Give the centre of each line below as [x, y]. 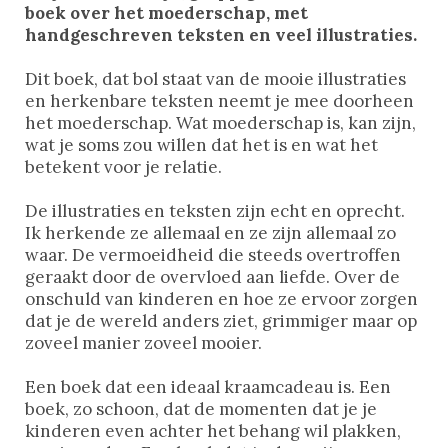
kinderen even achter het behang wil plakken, [213, 431]
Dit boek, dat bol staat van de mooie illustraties [215, 79]
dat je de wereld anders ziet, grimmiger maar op [221, 321]
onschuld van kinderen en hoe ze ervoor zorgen [221, 299]
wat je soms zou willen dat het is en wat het [201, 145]
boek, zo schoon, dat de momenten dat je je [201, 409]
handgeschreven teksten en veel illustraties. [221, 35]
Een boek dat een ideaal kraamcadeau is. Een [208, 387]
